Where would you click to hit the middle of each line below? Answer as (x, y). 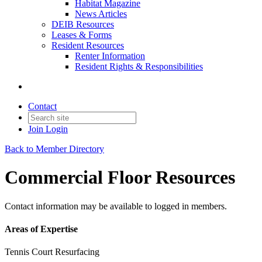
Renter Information (110, 56)
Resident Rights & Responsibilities (139, 66)
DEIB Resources (83, 24)
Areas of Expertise (41, 229)
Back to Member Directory (54, 149)
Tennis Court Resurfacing (52, 252)
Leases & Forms (82, 35)
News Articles (101, 14)
